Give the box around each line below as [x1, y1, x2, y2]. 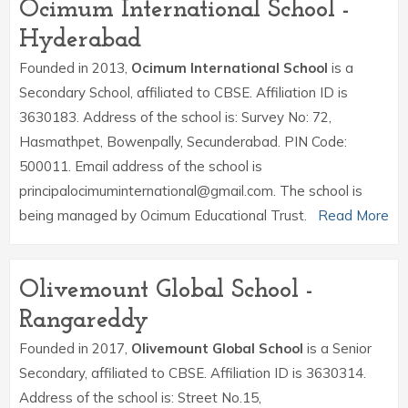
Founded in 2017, [19, 340, 131, 357]
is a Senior [303, 340, 372, 357]
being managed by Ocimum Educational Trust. [19, 207, 307, 224]
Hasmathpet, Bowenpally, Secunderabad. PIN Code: [19, 133, 347, 150]
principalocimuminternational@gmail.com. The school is [19, 182, 362, 199]
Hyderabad [19, 27, 141, 53]
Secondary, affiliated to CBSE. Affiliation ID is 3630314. [19, 364, 366, 382]
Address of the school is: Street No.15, [19, 389, 261, 406]
